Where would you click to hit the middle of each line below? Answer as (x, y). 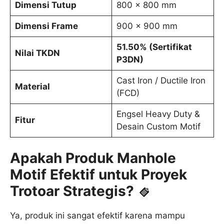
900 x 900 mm (147, 26)
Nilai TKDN (37, 53)
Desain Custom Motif (158, 127)
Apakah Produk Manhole (93, 158)
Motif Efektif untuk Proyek (98, 175)
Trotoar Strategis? (72, 191)
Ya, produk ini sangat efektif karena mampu (97, 216)
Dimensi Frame (46, 26)
